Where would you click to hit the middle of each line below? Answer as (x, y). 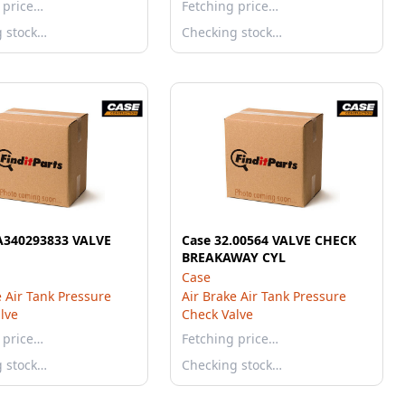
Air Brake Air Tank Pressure (264, 296)
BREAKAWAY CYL (234, 257)
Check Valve (217, 314)
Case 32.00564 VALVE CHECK (269, 240)
